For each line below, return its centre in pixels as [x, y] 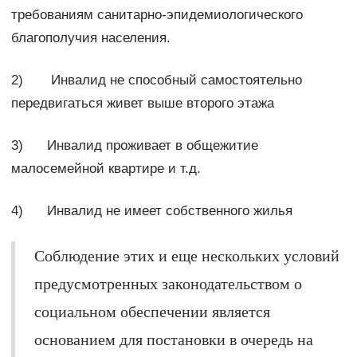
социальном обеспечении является [152, 311]
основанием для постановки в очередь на [173, 339]
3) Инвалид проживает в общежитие [134, 145]
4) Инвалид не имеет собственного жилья [151, 210]
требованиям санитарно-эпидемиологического [157, 14]
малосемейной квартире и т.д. [106, 168]
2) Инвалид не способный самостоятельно [156, 80]
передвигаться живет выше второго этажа [142, 103]
